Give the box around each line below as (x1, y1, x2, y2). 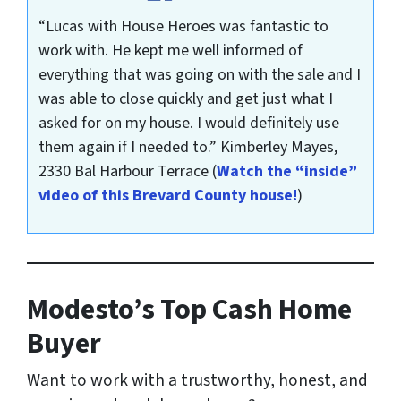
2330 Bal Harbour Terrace (38, 160, 212, 183)
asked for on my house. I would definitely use (38, 112, 339, 135)
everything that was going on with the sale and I (38, 64, 361, 87)
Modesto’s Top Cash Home (27, 289, 352, 331)
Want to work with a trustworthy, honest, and (27, 368, 368, 394)
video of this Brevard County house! (38, 184, 297, 208)
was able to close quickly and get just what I (38, 88, 333, 111)
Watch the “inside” (216, 160, 357, 183)
